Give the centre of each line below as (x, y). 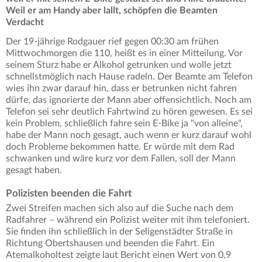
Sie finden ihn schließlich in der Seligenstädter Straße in (119, 232)
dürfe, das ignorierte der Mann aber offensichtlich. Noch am (129, 100)
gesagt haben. (34, 170)
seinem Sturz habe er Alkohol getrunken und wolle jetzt (119, 65)
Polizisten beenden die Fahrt (69, 194)
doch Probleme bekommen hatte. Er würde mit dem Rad (120, 147)
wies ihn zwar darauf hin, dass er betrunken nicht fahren (121, 89)
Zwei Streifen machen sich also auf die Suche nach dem (120, 208)
